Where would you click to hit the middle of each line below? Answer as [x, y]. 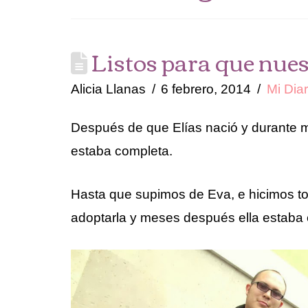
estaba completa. [122, 151]
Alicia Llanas [108, 89]
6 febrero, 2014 [206, 89]
